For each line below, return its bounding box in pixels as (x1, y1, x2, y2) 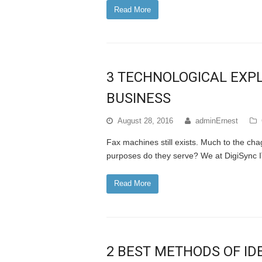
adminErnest (195, 116, 238, 125)
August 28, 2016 (118, 116, 173, 125)
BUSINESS (106, 89, 171, 106)
